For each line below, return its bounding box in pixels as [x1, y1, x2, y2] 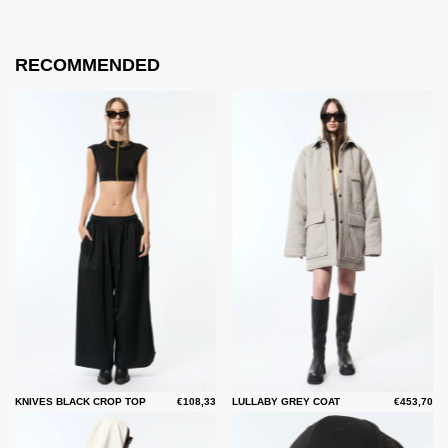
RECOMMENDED [15, 55, 160, 76]
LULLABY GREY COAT [232, 395, 340, 407]
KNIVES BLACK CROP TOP [15, 395, 146, 407]
